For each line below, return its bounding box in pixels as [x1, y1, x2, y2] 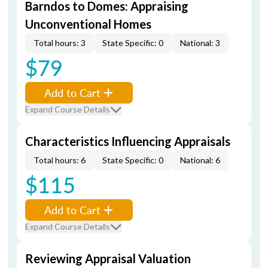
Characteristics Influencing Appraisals [25, 134, 230, 148]
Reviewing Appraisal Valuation [25, 251, 191, 266]
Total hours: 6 [33, 155, 86, 165]
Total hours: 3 [33, 38, 86, 48]
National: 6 [180, 155, 220, 165]
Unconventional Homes [25, 17, 151, 31]
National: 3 [180, 38, 220, 48]
